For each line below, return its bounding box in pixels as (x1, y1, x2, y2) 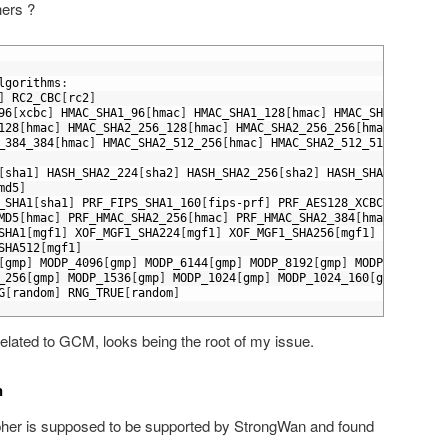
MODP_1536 (68, 271, 131, 286)
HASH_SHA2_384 (327, 166, 418, 181)
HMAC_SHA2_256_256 (236, 121, 355, 136)
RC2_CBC (12, 91, 61, 106)
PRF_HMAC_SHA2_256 (68, 211, 187, 226)
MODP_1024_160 (278, 271, 369, 286)
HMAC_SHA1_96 (61, 106, 145, 121)
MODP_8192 (250, 256, 313, 271)
